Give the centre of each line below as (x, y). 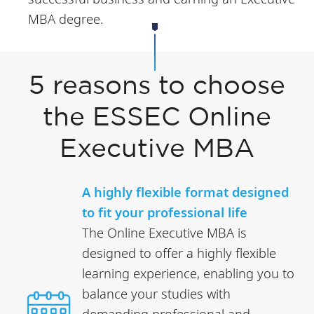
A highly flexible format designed (186, 191)
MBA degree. (65, 18)
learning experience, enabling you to (189, 273)
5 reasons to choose (157, 87)
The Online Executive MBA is (165, 232)
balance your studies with (157, 293)
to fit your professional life (165, 212)
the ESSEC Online (157, 118)
